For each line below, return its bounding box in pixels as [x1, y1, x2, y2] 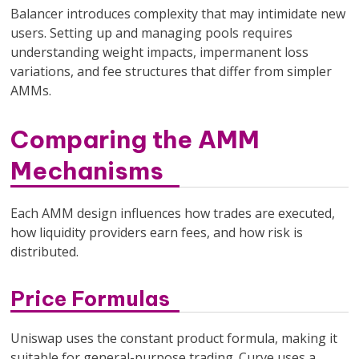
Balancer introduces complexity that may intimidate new [10, 4, 346, 22]
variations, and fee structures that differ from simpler [10, 62, 333, 80]
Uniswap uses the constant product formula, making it [10, 329, 338, 347]
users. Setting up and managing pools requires [10, 23, 293, 42]
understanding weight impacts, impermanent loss [10, 42, 309, 61]
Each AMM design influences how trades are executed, [10, 204, 336, 222]
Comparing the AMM [10, 123, 260, 155]
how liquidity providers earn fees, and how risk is [10, 223, 304, 241]
